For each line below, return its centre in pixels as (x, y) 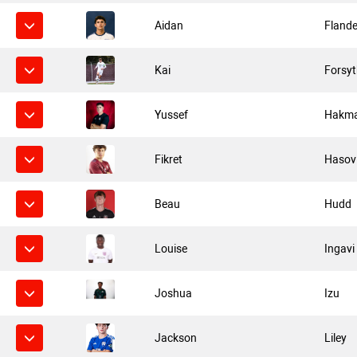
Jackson (176, 338)
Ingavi (340, 249)
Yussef (172, 115)
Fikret (169, 159)
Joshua (174, 293)
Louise (171, 249)
